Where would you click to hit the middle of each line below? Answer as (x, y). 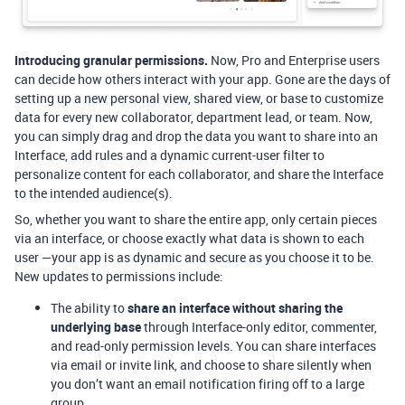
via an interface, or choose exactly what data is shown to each (189, 239)
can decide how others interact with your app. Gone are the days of (202, 80)
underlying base (96, 327)
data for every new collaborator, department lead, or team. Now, (193, 118)
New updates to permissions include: (119, 277)
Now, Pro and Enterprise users (294, 61)
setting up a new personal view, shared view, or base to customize (199, 99)
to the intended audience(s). (94, 193)
